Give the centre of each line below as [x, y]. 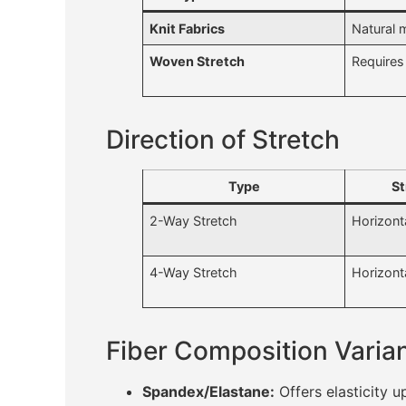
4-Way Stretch [194, 273]
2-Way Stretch [194, 221]
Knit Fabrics [188, 29]
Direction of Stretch [223, 140]
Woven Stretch [198, 62]
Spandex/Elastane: [208, 392]
